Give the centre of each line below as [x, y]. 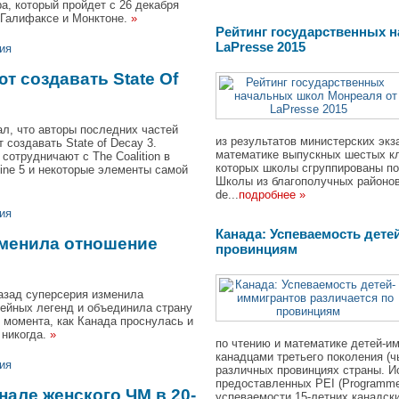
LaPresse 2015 [261, 47]
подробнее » [272, 195]
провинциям [256, 248]
